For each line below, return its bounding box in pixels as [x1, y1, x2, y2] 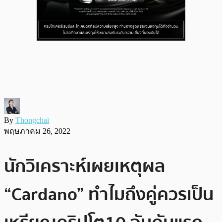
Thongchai [15, 115, 49, 124]
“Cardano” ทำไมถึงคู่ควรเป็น [4, 180, 214, 209]
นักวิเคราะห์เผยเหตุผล [4, 152, 165, 180]
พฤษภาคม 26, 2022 [4, 126, 70, 135]
